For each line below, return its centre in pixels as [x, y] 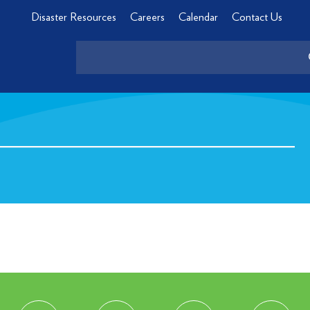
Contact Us [257, 17]
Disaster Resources [74, 17]
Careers [147, 17]
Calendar [198, 17]
